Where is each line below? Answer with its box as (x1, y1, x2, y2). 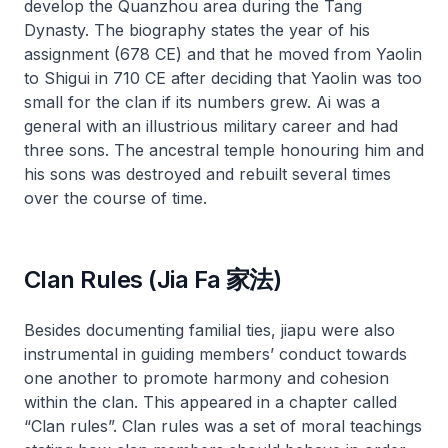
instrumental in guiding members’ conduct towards (24, 344, 407, 364)
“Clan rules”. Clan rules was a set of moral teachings (24, 416, 422, 436)
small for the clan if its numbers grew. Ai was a (24, 92, 380, 112)
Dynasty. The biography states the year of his (24, 20, 370, 40)
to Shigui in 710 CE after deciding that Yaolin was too (24, 68, 422, 88)
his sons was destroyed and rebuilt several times (24, 164, 391, 184)
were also (316, 320, 395, 340)
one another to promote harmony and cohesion (24, 368, 389, 388)
